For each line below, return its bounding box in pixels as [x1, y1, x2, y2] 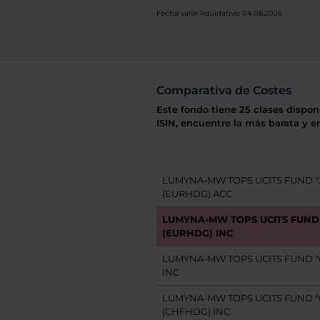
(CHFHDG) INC [161, 306, 230, 317]
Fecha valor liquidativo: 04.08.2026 [156, 9, 282, 18]
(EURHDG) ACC [161, 189, 232, 199]
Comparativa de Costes [156, 84, 291, 97]
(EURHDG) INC [161, 228, 233, 239]
